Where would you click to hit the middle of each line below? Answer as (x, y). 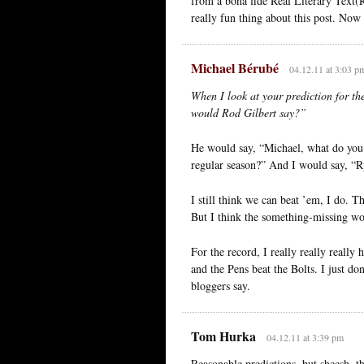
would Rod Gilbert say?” (249, 112)
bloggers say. (221, 285)
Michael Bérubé (235, 67)
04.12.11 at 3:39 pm (305, 337)
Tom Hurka (223, 336)
